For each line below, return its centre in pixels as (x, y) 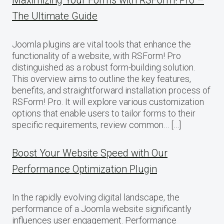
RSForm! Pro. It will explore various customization (108, 102)
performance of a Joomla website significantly (102, 209)
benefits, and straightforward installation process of (111, 90)
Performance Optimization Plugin (84, 169)
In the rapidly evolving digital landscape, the (96, 197)
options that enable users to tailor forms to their (104, 113)
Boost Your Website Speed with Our (90, 153)
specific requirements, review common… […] (96, 125)
